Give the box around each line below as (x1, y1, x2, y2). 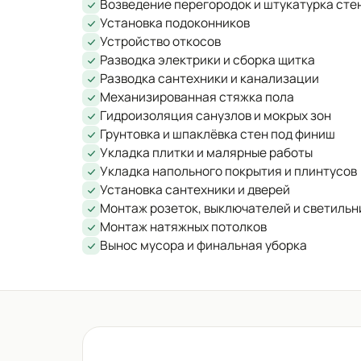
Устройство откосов (100, 32, 221, 51)
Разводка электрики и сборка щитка (100, 51, 315, 69)
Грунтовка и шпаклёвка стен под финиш (100, 125, 335, 143)
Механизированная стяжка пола (100, 88, 294, 106)
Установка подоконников (100, 14, 250, 32)
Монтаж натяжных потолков (100, 218, 267, 236)
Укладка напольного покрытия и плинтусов (100, 162, 357, 180)
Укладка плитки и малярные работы (100, 143, 313, 162)
